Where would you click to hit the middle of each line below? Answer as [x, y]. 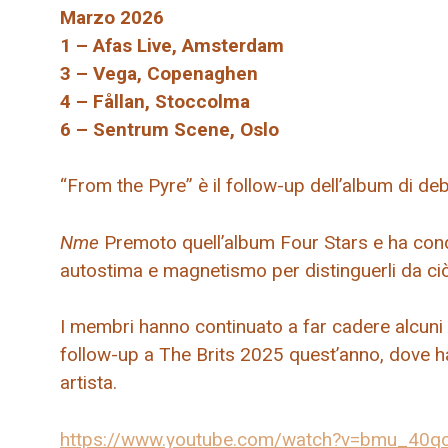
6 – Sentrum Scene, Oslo [169, 129]
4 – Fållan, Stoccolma [155, 101]
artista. [88, 383]
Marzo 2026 [112, 17]
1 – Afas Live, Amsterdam [172, 45]
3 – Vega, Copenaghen [159, 73]
